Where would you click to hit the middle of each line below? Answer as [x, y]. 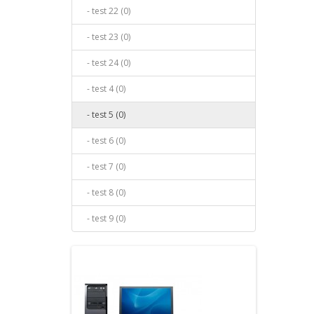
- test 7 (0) [103, 167]
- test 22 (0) [105, 11]
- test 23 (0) [105, 37]
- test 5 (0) [103, 115]
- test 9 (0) [103, 219]
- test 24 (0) [105, 63]
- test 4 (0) [103, 89]
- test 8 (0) [103, 193]
